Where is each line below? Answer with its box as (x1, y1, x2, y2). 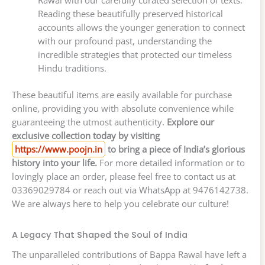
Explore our (167, 116, 214, 128)
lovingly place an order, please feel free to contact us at (12, 170, 235, 183)
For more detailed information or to (97, 157, 245, 169)
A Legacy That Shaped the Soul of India (12, 229, 188, 241)
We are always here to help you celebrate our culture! (12, 198, 229, 210)
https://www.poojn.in (15, 143, 102, 156)
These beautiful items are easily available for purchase (12, 89, 232, 101)
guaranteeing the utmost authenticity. (12, 116, 167, 128)
